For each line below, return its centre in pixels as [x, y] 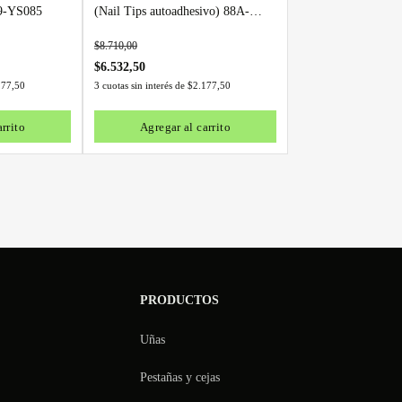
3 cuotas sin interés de [141, 85]
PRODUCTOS [179, 300]
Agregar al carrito [185, 127]
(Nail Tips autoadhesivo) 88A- [172, 11]
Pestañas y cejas [180, 377]
